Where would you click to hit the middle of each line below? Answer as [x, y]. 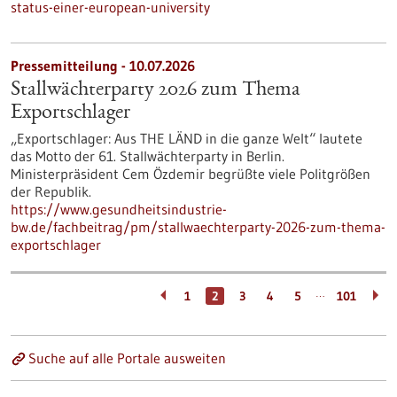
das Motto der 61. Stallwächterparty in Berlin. [148, 156]
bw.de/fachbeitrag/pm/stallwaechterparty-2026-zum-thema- [198, 227]
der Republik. [51, 191]
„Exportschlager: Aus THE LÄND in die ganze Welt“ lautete [187, 138]
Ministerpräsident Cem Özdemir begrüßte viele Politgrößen [191, 174]
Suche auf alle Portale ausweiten [127, 358]
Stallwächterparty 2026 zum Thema [156, 90]
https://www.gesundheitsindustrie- [119, 209]
